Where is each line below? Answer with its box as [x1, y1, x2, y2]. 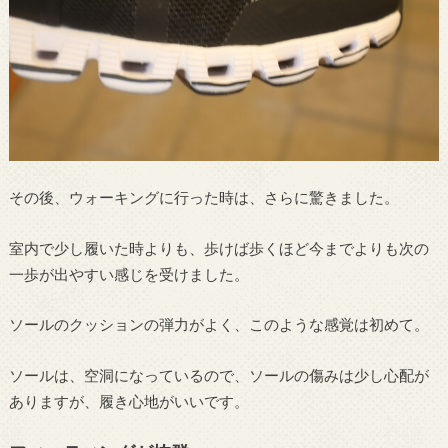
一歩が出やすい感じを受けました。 [8, 264, 249, 283]
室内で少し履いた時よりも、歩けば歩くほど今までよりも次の [8, 238, 429, 257]
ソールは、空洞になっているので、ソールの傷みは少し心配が [8, 365, 429, 384]
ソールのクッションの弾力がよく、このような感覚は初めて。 [8, 315, 429, 334]
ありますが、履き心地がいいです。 [8, 391, 249, 410]
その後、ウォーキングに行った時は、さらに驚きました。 [8, 188, 399, 207]
